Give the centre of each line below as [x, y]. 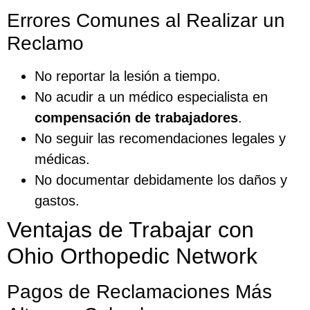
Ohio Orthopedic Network [132, 256]
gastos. [57, 200]
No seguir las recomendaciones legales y [160, 138]
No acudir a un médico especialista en [151, 97]
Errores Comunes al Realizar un [146, 20]
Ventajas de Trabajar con [130, 229]
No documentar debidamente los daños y [161, 180]
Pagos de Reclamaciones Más [139, 291]
